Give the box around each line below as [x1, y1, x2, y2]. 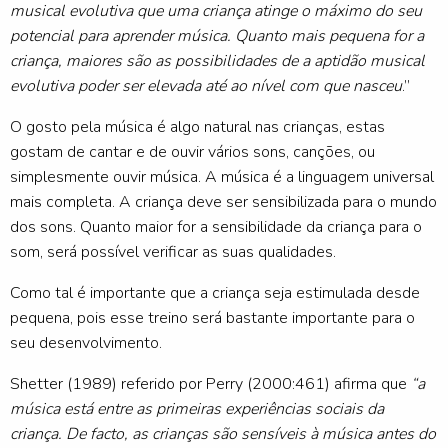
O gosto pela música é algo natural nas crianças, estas [10, 116, 385, 139]
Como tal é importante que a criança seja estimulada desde [10, 282, 420, 305]
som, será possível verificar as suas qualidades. [10, 241, 336, 264]
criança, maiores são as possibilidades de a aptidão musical [10, 50, 425, 73]
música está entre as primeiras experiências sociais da [10, 398, 384, 421]
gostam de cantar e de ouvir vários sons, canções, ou [10, 141, 375, 164]
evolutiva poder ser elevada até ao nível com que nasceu [10, 75, 402, 98]
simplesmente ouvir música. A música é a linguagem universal [10, 166, 434, 189]
